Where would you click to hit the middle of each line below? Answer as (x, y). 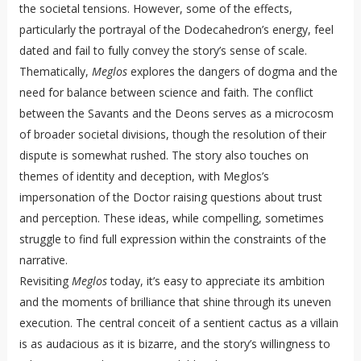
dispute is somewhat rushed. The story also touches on (164, 156)
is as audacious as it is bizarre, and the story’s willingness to (174, 344)
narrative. (43, 260)
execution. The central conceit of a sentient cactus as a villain (178, 323)
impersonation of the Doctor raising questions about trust (170, 197)
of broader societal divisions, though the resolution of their (172, 135)
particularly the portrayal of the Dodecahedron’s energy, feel (176, 30)
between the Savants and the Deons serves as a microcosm (176, 114)
